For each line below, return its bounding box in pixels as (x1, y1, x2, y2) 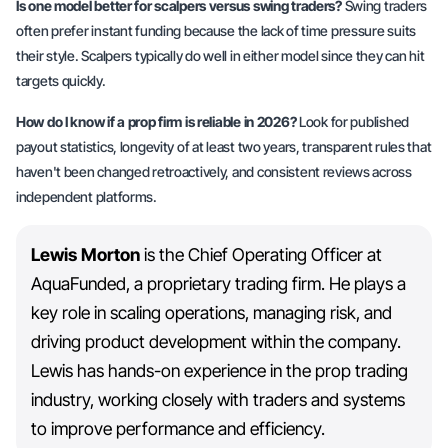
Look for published (296, 113, 409, 130)
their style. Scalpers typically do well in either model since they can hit (16, 47, 425, 64)
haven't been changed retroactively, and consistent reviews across (16, 163, 412, 180)
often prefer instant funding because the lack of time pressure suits (16, 22, 416, 39)
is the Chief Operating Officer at (144, 244, 382, 265)
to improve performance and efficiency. (31, 418, 325, 439)
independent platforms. (16, 188, 157, 205)
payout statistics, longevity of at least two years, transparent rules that (16, 138, 432, 155)
